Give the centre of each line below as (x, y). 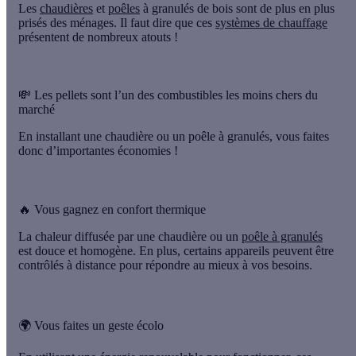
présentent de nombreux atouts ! (98, 37)
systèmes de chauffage (271, 23)
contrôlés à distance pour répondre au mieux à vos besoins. (165, 265)
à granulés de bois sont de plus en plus (237, 9)
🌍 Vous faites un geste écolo (91, 325)
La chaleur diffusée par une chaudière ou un (130, 236)
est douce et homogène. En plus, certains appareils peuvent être (176, 250)
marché (37, 110)
